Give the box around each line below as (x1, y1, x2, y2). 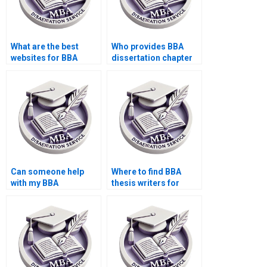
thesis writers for (111, 178, 179, 188)
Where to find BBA (111, 167, 181, 177)
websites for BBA (11, 53, 77, 63)
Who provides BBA (111, 42, 184, 52)
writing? (111, 64, 144, 74)
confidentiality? (11, 201, 72, 211)
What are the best (11, 42, 79, 52)
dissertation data (11, 190, 79, 200)
